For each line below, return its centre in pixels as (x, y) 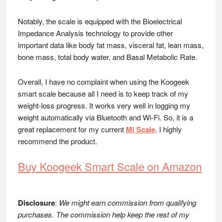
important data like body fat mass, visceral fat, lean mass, (111, 45)
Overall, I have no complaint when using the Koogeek (103, 82)
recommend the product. (57, 141)
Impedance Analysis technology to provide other (95, 33)
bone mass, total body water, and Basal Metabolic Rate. (107, 57)
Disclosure (36, 203)
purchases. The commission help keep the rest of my (103, 214)
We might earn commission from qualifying (127, 202)
